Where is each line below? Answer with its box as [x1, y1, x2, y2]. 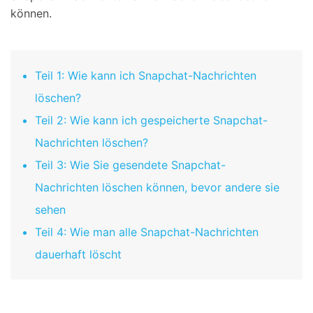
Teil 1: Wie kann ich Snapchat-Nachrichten [35, 68, 256, 82]
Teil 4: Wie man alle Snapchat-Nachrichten [35, 224, 259, 239]
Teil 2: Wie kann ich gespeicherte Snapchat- [35, 112, 268, 127]
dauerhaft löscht [35, 247, 122, 261]
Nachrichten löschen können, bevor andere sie [35, 180, 279, 194]
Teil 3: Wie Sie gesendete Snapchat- [35, 157, 226, 172]
